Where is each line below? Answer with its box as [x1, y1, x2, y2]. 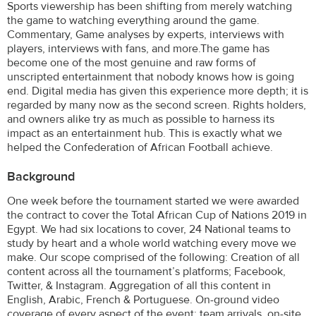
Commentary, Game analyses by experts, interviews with [7, 27, 284, 42]
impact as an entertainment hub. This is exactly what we [7, 126, 282, 140]
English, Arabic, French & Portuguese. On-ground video [7, 292, 279, 307]
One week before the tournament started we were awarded [7, 193, 299, 208]
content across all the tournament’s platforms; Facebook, [7, 264, 286, 279]
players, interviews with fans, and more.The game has [7, 41, 269, 56]
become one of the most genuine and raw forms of [7, 55, 256, 70]
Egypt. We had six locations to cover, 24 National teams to [7, 221, 291, 236]
